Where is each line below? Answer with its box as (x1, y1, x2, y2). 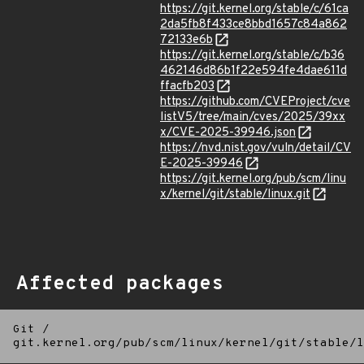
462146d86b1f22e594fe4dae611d (160, 63, 347, 79)
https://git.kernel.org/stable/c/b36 (160, 48, 344, 63)
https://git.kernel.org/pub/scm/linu (160, 171, 346, 187)
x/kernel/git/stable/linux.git (160, 187, 310, 202)
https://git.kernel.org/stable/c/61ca (160, 2, 349, 17)
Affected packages (16, 272, 223, 297)
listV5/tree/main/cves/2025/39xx (160, 110, 345, 125)
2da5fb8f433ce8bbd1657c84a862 (160, 17, 347, 32)
